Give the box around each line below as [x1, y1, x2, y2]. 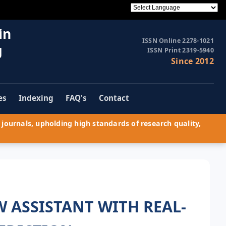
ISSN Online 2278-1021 [142, 36, 214, 45]
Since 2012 [171, 55, 214, 67]
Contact [99, 93, 129, 103]
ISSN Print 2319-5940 [147, 46, 214, 55]
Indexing [19, 93, 53, 103]
